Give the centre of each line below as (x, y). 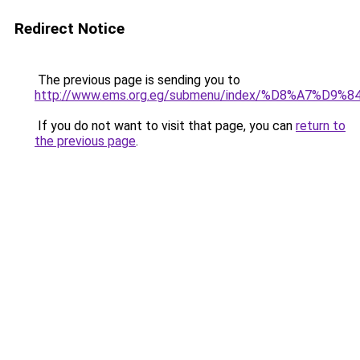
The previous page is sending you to (137, 80)
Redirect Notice (70, 29)
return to (321, 126)
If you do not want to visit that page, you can (165, 126)
